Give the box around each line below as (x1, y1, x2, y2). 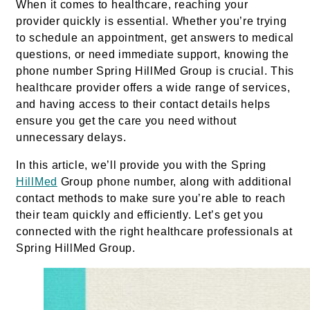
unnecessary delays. (16, 131, 127, 143)
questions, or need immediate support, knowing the (16, 48, 289, 60)
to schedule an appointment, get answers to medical (16, 31, 295, 44)
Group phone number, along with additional (57, 175, 292, 188)
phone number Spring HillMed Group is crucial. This (16, 64, 295, 77)
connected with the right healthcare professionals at (16, 225, 293, 237)
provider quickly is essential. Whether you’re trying (16, 15, 287, 27)
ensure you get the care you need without (16, 114, 237, 127)
